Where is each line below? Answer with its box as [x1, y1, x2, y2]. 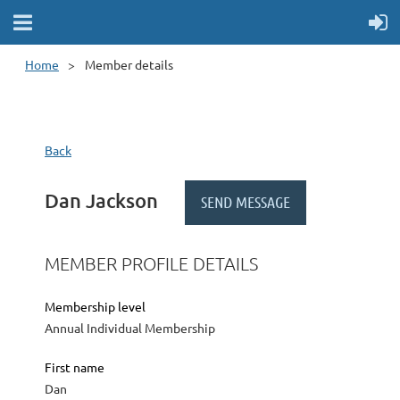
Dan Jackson [45, 187, 158, 212]
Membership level [45, 298, 146, 315]
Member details [85, 56, 173, 72]
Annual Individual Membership [45, 320, 215, 337]
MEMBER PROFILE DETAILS [45, 253, 258, 275]
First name [45, 359, 104, 376]
